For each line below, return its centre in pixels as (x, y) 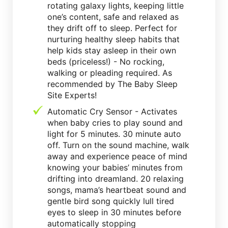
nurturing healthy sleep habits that (113, 39)
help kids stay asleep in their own (112, 50)
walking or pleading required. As (110, 73)
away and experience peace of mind (117, 156)
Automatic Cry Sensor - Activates (112, 111)
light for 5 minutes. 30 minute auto (114, 134)
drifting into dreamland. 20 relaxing (116, 178)
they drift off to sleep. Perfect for (112, 28)
